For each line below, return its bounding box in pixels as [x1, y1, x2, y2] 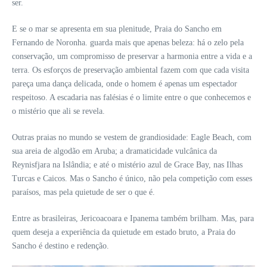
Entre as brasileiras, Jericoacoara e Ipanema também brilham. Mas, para [12, 213, 254, 223]
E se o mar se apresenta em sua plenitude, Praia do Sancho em [12, 24, 222, 33]
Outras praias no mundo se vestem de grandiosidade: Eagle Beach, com [12, 132, 252, 142]
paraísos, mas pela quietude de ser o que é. [12, 187, 155, 197]
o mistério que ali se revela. [12, 106, 105, 116]
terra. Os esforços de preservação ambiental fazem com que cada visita [12, 65, 249, 74]
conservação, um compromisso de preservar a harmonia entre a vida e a [12, 51, 252, 61]
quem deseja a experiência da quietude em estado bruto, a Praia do [12, 227, 235, 237]
